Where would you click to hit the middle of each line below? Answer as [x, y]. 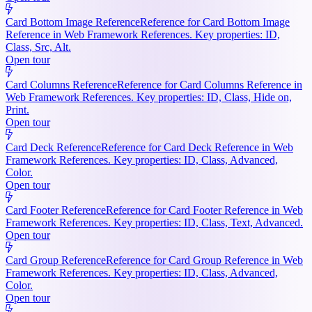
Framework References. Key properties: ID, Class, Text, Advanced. [154, 222]
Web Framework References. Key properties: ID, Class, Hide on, [149, 97]
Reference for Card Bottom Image [215, 22]
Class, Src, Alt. [38, 47]
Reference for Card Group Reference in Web [204, 260]
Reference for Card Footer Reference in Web [204, 210]
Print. [17, 109]
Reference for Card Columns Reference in [210, 84]
